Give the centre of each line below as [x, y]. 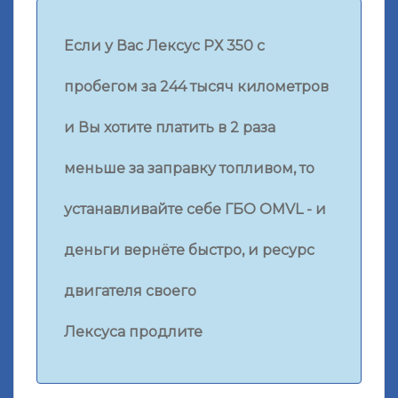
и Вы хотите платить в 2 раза [170, 127]
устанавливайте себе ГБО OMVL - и [195, 209]
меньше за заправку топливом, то [191, 168]
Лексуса [96, 331]
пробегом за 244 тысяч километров [196, 86]
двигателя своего [130, 291]
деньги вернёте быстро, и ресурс [189, 250]
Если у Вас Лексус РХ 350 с [164, 45]
